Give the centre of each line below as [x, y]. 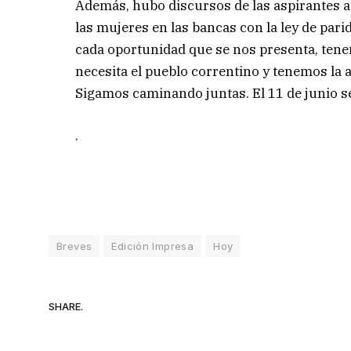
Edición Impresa [153, 246]
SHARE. [66, 307]
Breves [74, 246]
